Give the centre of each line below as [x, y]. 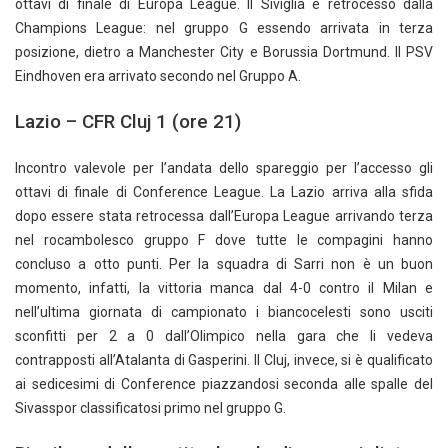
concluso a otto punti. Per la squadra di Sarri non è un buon [224, 264]
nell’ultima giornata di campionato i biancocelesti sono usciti [224, 312]
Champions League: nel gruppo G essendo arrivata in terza [224, 28]
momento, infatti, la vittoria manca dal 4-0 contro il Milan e [224, 288]
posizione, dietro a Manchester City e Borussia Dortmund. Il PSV [224, 52]
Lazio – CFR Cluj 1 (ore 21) [128, 122]
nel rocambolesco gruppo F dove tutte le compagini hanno [224, 240]
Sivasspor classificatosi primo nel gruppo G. [150, 408]
